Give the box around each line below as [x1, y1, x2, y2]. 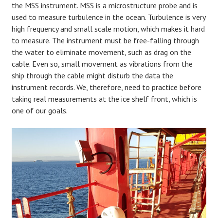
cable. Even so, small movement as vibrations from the [12, 59, 193, 69]
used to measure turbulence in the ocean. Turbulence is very [12, 12, 205, 22]
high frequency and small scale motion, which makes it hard [12, 24, 205, 34]
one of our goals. [12, 106, 68, 116]
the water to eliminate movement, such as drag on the [12, 47, 191, 57]
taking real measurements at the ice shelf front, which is [12, 94, 197, 104]
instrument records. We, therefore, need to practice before [12, 82, 201, 92]
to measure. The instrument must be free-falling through [12, 36, 199, 46]
